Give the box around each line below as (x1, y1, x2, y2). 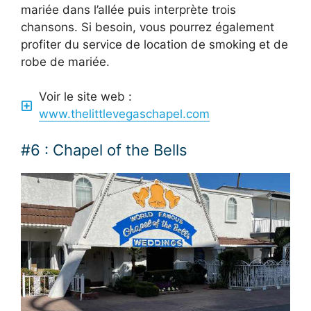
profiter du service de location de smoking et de (21, 37, 288, 51)
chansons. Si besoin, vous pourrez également (21, 19, 274, 34)
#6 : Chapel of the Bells (21, 140, 187, 159)
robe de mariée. (21, 54, 110, 69)
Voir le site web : (38, 90, 132, 104)
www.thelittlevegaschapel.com (38, 107, 210, 121)
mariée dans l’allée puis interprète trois (21, 2, 236, 17)
